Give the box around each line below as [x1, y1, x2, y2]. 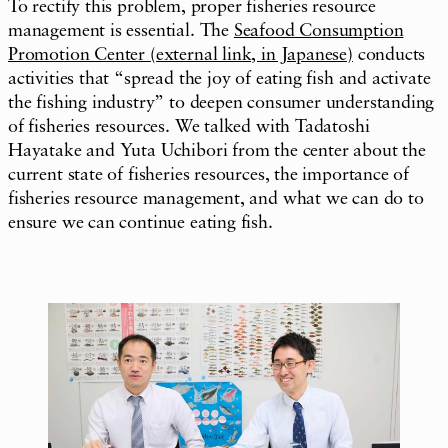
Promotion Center [8, 45, 150, 64]
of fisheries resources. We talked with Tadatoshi [8, 117, 370, 136]
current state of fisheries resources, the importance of [8, 165, 410, 184]
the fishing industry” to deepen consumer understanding [8, 93, 435, 112]
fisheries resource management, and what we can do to [8, 189, 424, 208]
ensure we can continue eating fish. [8, 213, 273, 232]
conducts [352, 45, 426, 64]
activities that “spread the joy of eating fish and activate [8, 69, 431, 88]
